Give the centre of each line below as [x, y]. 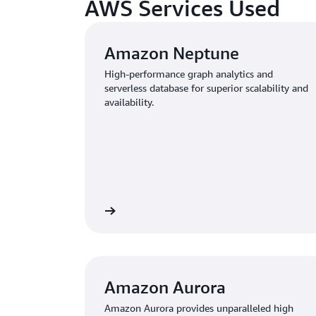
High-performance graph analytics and [189, 74]
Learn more [74, 211]
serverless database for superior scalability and [206, 88]
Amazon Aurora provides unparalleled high [199, 308]
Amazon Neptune [172, 53]
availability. [129, 102]
